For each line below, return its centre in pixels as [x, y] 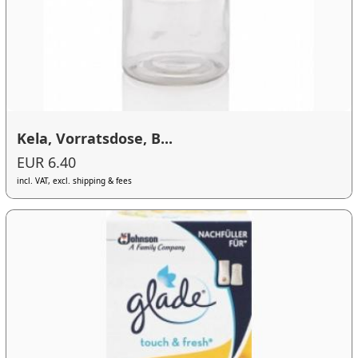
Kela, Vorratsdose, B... [95, 139]
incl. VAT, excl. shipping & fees [75, 181]
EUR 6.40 [47, 163]
